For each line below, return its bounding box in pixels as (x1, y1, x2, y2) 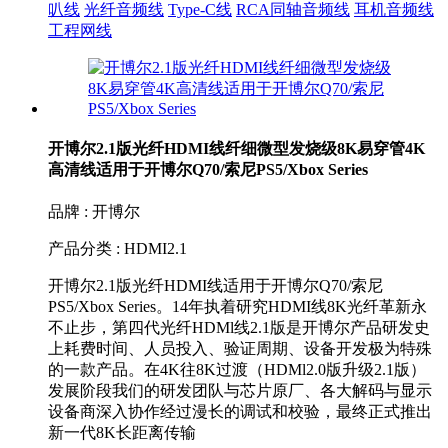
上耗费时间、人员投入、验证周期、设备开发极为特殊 (48, 340, 432, 358)
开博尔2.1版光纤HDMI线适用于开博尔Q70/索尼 (48, 277, 383, 295)
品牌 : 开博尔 (48, 203, 140, 221)
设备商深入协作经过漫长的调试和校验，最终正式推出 (48, 403, 432, 421)
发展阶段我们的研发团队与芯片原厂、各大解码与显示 (48, 382, 432, 400)
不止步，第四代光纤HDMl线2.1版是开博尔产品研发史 (48, 319, 430, 337)
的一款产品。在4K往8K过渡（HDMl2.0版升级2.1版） (48, 361, 426, 379)
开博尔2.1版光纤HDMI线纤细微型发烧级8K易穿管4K (48, 140, 425, 158)
